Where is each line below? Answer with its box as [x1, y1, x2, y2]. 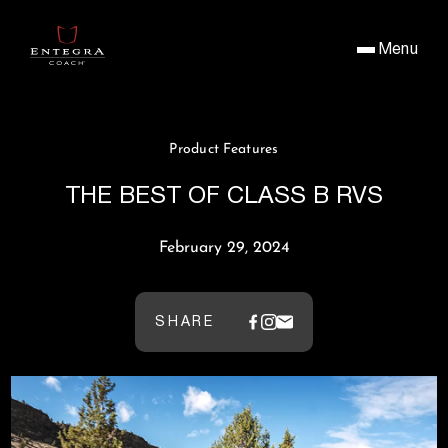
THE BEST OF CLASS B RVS [65, 177, 383, 215]
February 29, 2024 [158, 240, 290, 256]
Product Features [169, 142, 279, 157]
